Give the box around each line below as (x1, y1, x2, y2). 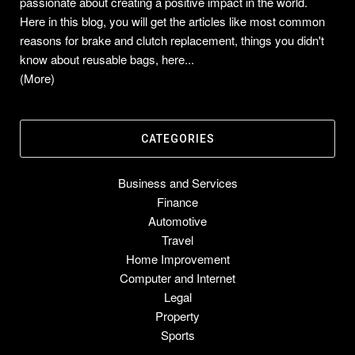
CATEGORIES (140, 132, 215, 146)
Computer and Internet (120, 269, 235, 287)
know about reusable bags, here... (20, 51, 194, 68)
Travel (162, 231, 193, 249)
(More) (20, 70, 55, 87)
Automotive (148, 212, 207, 230)
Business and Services (117, 174, 238, 192)
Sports (160, 326, 195, 344)
